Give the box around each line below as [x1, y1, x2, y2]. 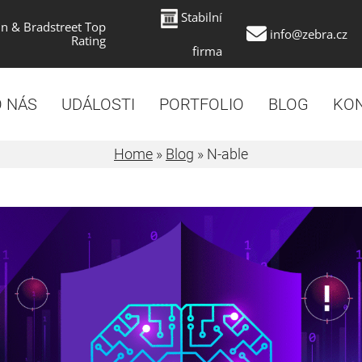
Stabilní [180, 9, 222, 25]
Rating [70, 32, 106, 48]
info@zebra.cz [269, 25, 347, 42]
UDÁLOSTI [61, 95, 135, 114]
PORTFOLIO [158, 95, 244, 114]
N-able [207, 145, 248, 163]
